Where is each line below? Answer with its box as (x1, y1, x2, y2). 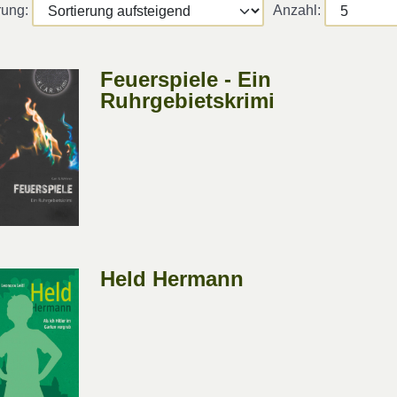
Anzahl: (273, 3, 325, 19)
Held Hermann (100, 267, 245, 292)
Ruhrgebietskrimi (100, 88, 276, 113)
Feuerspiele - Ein (100, 66, 272, 91)
